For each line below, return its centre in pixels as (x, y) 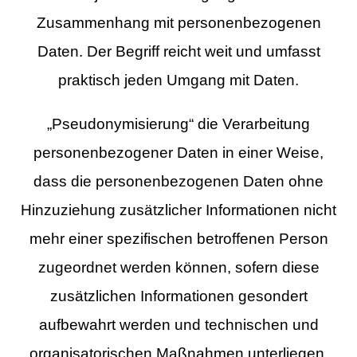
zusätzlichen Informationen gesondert (178, 296)
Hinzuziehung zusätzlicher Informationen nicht (178, 210)
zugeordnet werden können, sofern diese (178, 267)
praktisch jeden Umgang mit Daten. (178, 80)
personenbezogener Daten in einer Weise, (178, 152)
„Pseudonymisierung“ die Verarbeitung (178, 124)
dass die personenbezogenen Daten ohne (178, 181)
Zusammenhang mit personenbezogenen (178, 22)
